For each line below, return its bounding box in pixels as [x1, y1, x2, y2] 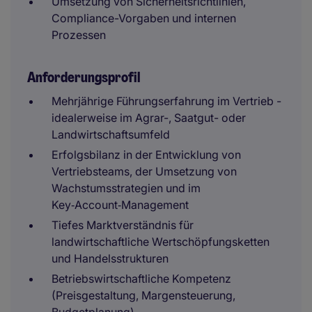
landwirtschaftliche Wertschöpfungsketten [52, 235, 270, 249]
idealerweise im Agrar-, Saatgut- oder [52, 111, 246, 125]
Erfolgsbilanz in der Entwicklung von [52, 148, 241, 162]
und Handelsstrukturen [52, 251, 169, 265]
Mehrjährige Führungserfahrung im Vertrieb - [52, 94, 281, 108]
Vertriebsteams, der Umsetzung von [52, 164, 237, 178]
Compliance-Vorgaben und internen [52, 11, 236, 25]
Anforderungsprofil [27, 68, 140, 86]
